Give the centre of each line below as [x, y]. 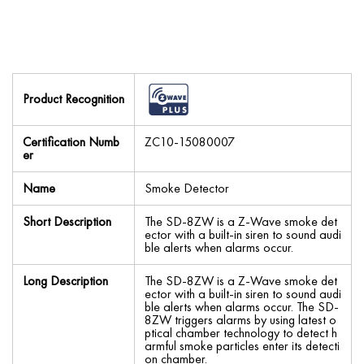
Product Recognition [74, 98]
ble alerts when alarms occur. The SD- [242, 306]
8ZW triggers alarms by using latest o [240, 319]
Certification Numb [71, 141]
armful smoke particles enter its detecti [242, 345]
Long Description [65, 280]
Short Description [67, 221]
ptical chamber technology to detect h [241, 332]
